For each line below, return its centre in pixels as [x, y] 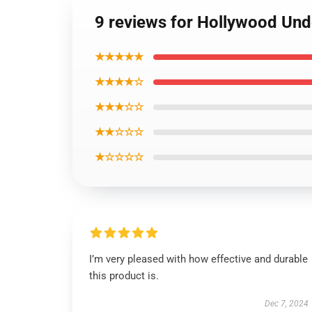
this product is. [124, 276]
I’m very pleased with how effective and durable [198, 259]
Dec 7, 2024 [286, 304]
